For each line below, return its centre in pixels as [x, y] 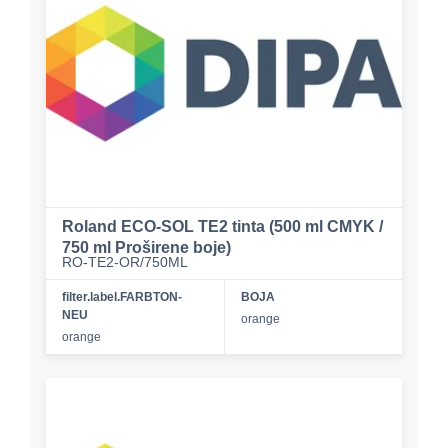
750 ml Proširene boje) [146, 247]
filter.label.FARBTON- [122, 296]
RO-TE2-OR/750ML [125, 261]
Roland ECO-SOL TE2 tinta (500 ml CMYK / [222, 226]
